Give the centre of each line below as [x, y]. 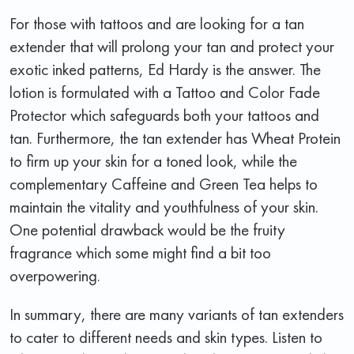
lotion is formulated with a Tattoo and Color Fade [165, 92]
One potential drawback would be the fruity [147, 229]
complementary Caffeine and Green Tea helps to [164, 183]
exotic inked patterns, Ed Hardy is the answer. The [165, 69]
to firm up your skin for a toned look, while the [153, 160]
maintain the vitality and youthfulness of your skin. [164, 206]
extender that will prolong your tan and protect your [172, 46]
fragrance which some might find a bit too [140, 252]
